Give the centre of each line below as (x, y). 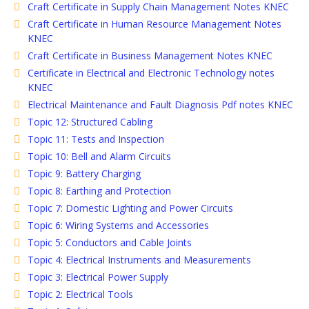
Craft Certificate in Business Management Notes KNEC (150, 55)
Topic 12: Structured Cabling (90, 121)
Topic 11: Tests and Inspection (96, 139)
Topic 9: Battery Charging (84, 173)
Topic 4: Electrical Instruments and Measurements (139, 259)
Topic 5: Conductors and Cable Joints (110, 242)
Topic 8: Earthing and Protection (99, 190)
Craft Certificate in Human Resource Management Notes (154, 23)
